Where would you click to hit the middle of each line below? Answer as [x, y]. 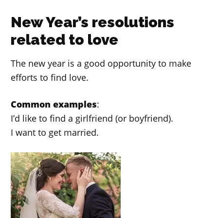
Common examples [54, 104]
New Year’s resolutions [93, 22]
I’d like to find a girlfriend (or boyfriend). [92, 118]
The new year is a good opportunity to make [101, 64]
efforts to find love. [50, 78]
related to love [65, 40]
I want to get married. [55, 133]
